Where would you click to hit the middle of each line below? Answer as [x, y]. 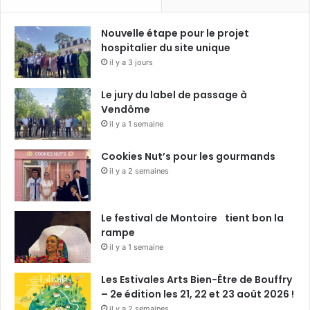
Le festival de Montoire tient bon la [192, 218]
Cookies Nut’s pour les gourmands [188, 156]
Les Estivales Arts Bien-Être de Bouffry [197, 279]
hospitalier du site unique [166, 47]
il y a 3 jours [131, 62]
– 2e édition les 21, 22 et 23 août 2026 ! [198, 294]
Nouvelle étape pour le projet [175, 33]
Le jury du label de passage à [174, 94]
